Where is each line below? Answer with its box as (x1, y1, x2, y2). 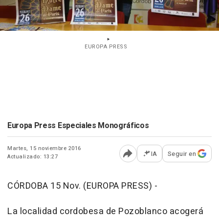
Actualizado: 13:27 (7, 152, 58, 161)
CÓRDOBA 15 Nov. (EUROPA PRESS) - (7, 179, 157, 193)
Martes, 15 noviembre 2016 (7, 144, 81, 153)
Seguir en (167, 149, 196, 158)
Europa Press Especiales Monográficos (7, 119, 149, 131)
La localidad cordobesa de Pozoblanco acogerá (7, 204, 203, 218)
